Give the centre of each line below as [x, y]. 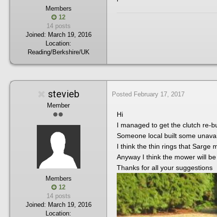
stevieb [63, 94]
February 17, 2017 [159, 94]
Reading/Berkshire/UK [58, 52]
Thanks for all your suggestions [165, 167]
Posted [123, 94]
